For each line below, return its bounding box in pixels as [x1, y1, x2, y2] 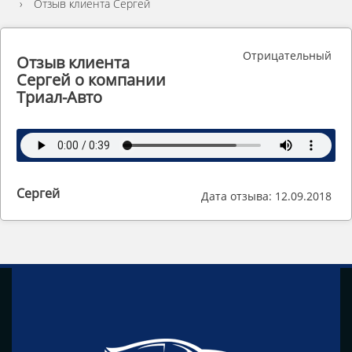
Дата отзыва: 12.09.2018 [201, 188, 332, 203]
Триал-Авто [16, 86, 102, 108]
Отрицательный [243, 48, 332, 63]
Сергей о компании [16, 69, 166, 91]
